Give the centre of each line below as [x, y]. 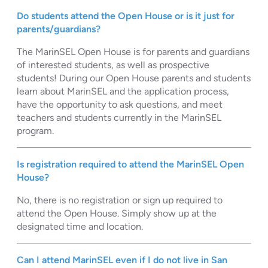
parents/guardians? [59, 29]
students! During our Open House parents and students [134, 78]
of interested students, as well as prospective [113, 65]
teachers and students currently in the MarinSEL [119, 117]
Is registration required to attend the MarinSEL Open [130, 164]
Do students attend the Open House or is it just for [126, 16]
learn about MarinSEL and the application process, [123, 91]
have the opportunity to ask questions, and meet [120, 104]
